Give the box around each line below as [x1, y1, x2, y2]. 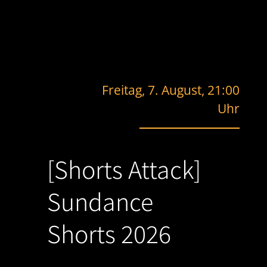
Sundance [46, 184, 153, 219]
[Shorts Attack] [46, 151, 201, 187]
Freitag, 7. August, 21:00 [102, 81, 240, 98]
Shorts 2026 [46, 216, 171, 251]
